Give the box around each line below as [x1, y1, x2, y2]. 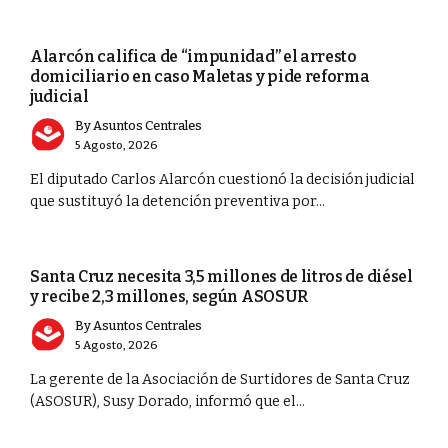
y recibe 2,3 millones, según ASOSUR [30, 286, 308, 306]
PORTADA [28, 9, 86, 24]
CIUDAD [28, 229, 76, 244]
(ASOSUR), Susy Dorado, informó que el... [30, 393, 305, 410]
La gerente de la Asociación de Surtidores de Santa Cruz [30, 371, 410, 388]
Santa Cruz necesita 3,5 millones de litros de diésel [30, 266, 413, 286]
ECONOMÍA [28, 429, 96, 443]
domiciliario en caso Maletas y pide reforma [30, 66, 370, 86]
